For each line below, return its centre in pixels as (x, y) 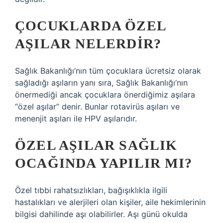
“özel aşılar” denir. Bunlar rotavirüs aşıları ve (97, 107)
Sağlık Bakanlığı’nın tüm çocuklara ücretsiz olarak (108, 71)
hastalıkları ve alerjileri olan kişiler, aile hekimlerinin (110, 202)
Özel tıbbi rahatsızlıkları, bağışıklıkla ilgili (91, 190)
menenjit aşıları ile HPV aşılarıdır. (76, 118)
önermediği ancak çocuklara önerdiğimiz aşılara (105, 95)
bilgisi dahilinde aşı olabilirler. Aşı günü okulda (101, 214)
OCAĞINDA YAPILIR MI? (104, 163)
